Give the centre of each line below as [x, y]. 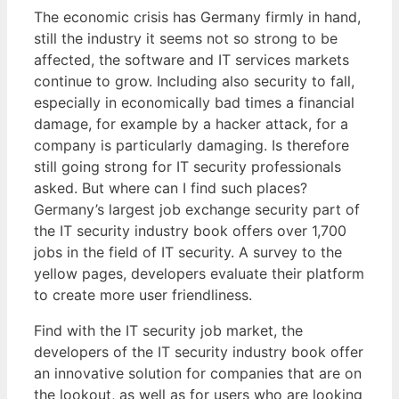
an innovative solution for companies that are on [198, 373]
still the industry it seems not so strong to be [186, 38]
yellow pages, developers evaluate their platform [199, 273]
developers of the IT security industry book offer [199, 351]
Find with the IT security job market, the [168, 330]
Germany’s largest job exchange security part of [197, 209]
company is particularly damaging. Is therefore [191, 145]
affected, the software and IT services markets [191, 59]
